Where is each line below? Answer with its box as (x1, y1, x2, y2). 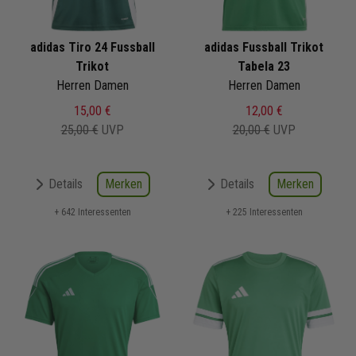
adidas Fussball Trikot (204, 39, 323, 55)
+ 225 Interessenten (225, 206, 303, 218)
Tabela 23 (238, 58, 290, 74)
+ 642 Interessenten (53, 206, 131, 218)
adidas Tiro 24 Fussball (29, 39, 155, 55)
